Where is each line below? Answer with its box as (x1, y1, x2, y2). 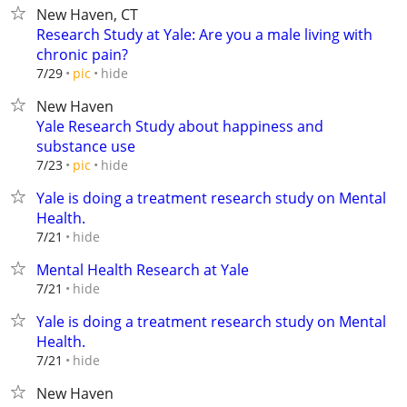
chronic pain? (36, 45, 128, 65)
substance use (36, 136, 135, 156)
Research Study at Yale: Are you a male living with (36, 25, 372, 45)
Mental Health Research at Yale (36, 260, 249, 280)
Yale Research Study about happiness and (36, 116, 323, 136)
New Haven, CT (36, 5, 138, 25)
